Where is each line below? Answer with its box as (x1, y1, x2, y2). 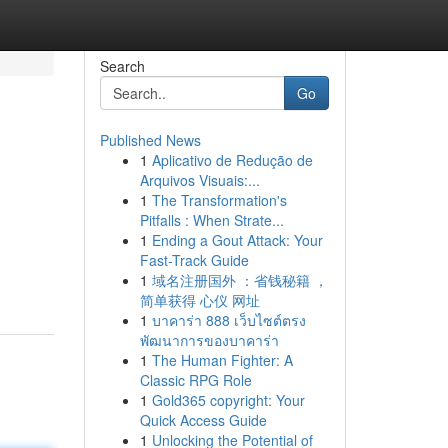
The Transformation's (151, 190, 287, 210)
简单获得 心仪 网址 (139, 290, 260, 310)
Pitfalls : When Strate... (139, 210, 284, 230)
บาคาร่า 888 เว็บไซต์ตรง (151, 310, 306, 330)
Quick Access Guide (139, 410, 267, 430)
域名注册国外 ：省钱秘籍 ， (151, 270, 328, 290)
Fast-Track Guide (139, 250, 249, 270)
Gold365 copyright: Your (151, 390, 305, 410)
